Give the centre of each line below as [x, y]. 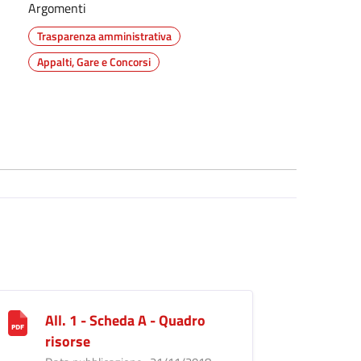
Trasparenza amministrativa [104, 35]
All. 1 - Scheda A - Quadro [125, 320]
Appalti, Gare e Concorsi [93, 61]
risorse [67, 341]
